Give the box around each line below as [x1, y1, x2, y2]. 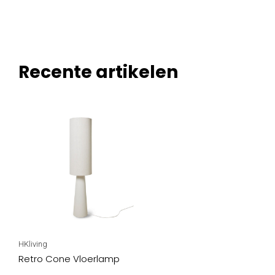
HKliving [18, 239, 47, 249]
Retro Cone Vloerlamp [18, 252, 120, 265]
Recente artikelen [18, 60, 178, 84]
